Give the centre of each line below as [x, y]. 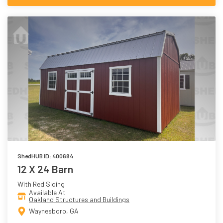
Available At [47, 192]
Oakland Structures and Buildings [79, 199]
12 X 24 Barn [45, 169]
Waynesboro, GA [54, 211]
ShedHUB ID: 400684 [45, 156]
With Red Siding [41, 184]
